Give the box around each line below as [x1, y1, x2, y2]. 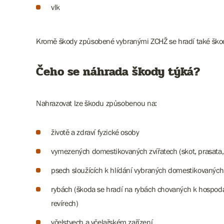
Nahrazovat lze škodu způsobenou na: [36, 98, 157, 107]
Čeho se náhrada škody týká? [36, 62, 200, 81]
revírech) [51, 198, 78, 207]
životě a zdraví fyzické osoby [51, 127, 139, 136]
